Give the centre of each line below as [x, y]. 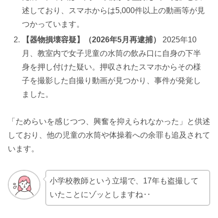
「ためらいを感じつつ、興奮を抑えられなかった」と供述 [109, 122]
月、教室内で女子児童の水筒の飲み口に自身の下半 [112, 53]
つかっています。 [53, 24]
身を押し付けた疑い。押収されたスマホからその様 [112, 67]
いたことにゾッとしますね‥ [100, 195]
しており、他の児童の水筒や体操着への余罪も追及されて [109, 135]
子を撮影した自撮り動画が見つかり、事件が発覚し [112, 80]
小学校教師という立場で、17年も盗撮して [124, 181]
